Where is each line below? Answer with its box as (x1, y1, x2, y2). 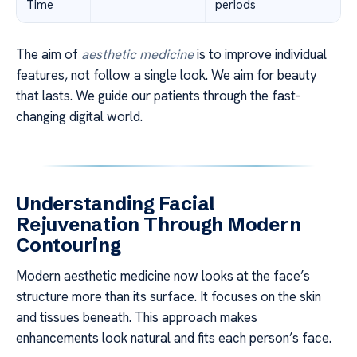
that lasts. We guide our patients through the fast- (16, 86, 300, 104)
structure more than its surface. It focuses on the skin (16, 287, 321, 305)
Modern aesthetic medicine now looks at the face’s (16, 266, 310, 284)
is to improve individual (194, 45, 327, 63)
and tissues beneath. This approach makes (16, 308, 257, 326)
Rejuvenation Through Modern (16, 212, 301, 236)
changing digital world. (16, 107, 143, 125)
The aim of (16, 45, 81, 63)
